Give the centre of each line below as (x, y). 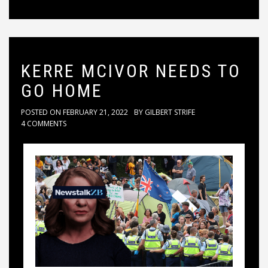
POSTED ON (42, 112)
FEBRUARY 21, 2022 (95, 112)
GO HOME (62, 91)
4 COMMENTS (44, 124)
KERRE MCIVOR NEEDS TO (131, 71)
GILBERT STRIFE (170, 112)
